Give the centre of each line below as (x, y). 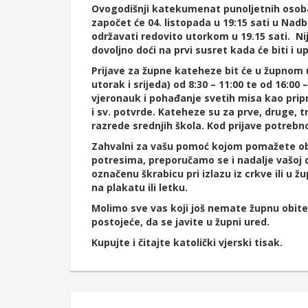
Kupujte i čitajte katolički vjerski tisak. (187, 243)
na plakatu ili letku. (140, 188)
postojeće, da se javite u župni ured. (180, 222)
